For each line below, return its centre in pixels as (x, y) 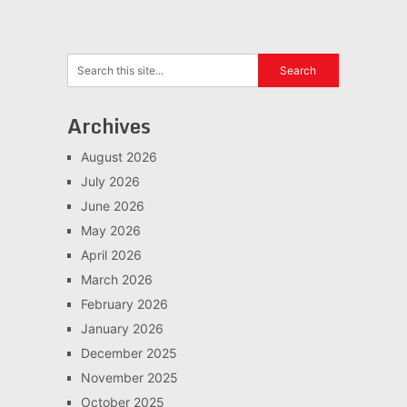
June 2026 (112, 206)
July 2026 (110, 181)
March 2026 (116, 279)
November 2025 (129, 377)
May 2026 (110, 230)
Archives (109, 126)
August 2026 (119, 157)
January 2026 (122, 328)
